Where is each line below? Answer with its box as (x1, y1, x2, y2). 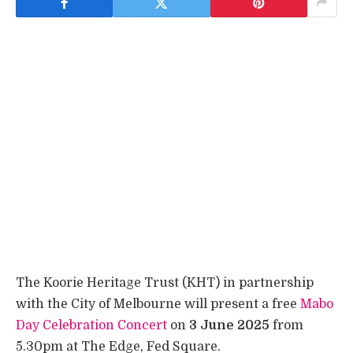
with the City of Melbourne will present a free (16, 296, 300, 311)
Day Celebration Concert (16, 318, 170, 333)
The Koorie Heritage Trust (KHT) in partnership (16, 275, 314, 290)
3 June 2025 (189, 318, 269, 333)
